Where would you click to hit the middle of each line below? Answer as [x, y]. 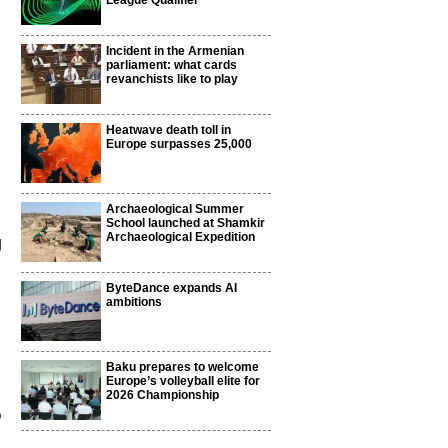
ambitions [134, 302]
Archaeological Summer [175, 209]
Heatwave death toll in [168, 130]
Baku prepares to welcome [182, 367]
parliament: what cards [171, 65]
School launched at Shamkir [185, 223]
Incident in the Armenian [175, 51]
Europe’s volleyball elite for [183, 381]
